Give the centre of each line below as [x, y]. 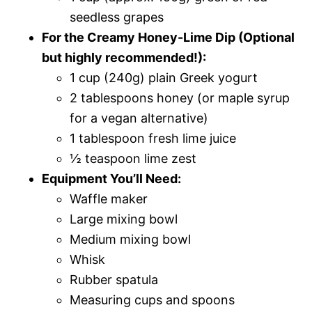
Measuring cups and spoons [152, 299]
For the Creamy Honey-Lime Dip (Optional [168, 37]
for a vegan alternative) [139, 118]
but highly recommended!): [124, 57]
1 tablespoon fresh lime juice [153, 138]
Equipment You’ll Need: [111, 178]
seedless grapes [117, 17]
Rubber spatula [114, 279]
